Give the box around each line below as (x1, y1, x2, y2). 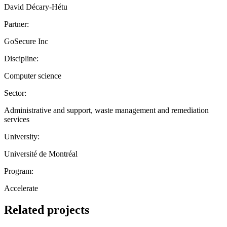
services (4, 115, 29, 124)
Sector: (4, 88, 26, 97)
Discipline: (4, 54, 39, 63)
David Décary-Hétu (4, 2, 67, 11)
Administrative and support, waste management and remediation (4, 105, 209, 115)
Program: (4, 166, 33, 175)
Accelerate (4, 183, 38, 193)
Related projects (4, 203, 89, 216)
